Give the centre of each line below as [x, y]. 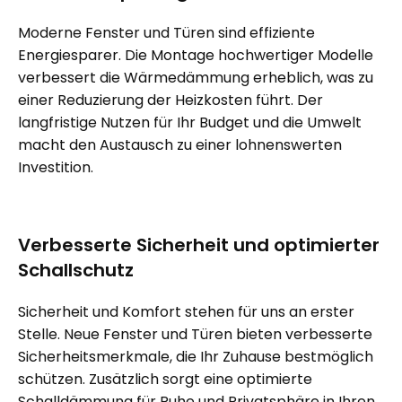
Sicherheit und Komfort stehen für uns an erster [186, 311]
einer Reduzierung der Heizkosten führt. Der [170, 100]
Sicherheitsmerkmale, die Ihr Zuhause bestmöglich [196, 356]
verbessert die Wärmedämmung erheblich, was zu [196, 77]
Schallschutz [76, 270]
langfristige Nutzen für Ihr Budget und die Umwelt [190, 122]
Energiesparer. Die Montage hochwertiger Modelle [196, 55]
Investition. [56, 167]
